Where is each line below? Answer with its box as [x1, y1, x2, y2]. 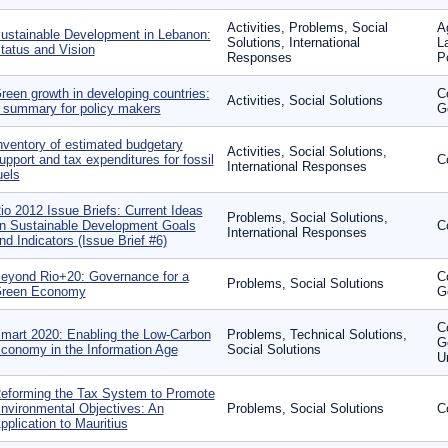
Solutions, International [226, 35, 360, 50]
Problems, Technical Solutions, [226, 327, 407, 342]
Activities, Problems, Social [226, 20, 388, 35]
